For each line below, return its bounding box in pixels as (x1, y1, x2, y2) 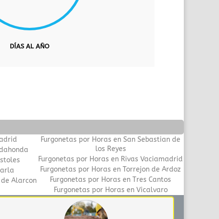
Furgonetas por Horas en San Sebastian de (41, 135, 180, 144)
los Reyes (95, 144, 126, 153)
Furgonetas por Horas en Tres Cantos (50, 175, 171, 184)
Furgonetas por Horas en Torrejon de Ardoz (40, 165, 181, 174)
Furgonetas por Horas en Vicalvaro (53, 185, 168, 194)
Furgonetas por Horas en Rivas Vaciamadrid (38, 154, 183, 163)
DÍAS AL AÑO (10, 42, 50, 50)
